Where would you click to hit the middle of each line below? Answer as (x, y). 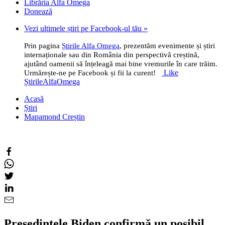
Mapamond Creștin (54, 117)
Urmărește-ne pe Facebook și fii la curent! (91, 73)
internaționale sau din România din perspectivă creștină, (112, 55)
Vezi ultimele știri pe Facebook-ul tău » (86, 28)
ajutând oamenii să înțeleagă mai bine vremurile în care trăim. (121, 64)
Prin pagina (43, 46)
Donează (38, 11)
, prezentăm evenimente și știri (167, 46)
